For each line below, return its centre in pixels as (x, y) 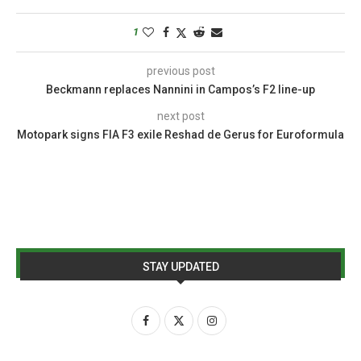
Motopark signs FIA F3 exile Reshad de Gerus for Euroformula (180, 134)
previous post (180, 71)
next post (180, 116)
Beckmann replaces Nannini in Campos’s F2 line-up (180, 89)
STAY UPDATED (180, 266)
